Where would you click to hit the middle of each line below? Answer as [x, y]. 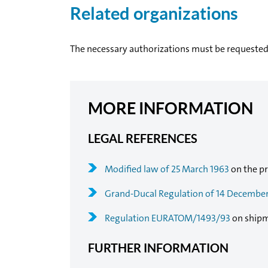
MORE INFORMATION [170, 108]
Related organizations [154, 14]
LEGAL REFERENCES [143, 138]
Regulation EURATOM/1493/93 [167, 218]
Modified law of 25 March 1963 [167, 169]
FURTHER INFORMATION [158, 248]
